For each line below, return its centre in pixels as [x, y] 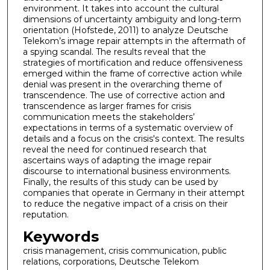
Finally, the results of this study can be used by [120, 182]
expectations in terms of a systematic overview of [127, 128]
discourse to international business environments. [127, 171]
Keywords [61, 236]
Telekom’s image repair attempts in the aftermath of [134, 41]
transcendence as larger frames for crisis [107, 106]
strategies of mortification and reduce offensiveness [132, 63]
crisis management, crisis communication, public [124, 250]
